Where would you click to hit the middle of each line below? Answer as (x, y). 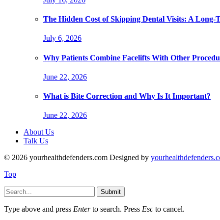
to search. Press (116, 209)
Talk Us (36, 141)
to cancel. (169, 209)
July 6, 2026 (62, 38)
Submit (111, 192)
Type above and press (39, 209)
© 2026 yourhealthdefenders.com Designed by (77, 158)
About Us (39, 132)
